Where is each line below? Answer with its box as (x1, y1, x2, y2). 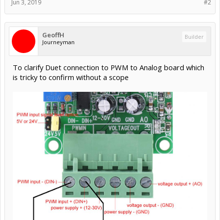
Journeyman (42, 38, 75, 46)
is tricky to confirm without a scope (13, 72, 129, 82)
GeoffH (42, 30, 64, 40)
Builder (185, 33, 204, 41)
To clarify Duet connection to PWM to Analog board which (13, 62, 204, 73)
